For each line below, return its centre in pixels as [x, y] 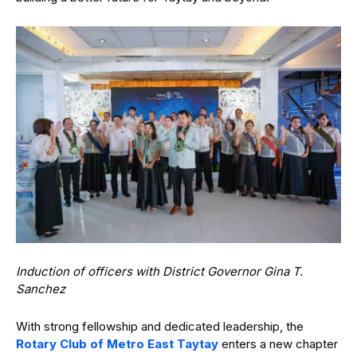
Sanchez [41, 289]
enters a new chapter [278, 344]
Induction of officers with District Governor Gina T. [159, 272]
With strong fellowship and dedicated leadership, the [160, 327]
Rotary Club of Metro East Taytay [117, 344]
